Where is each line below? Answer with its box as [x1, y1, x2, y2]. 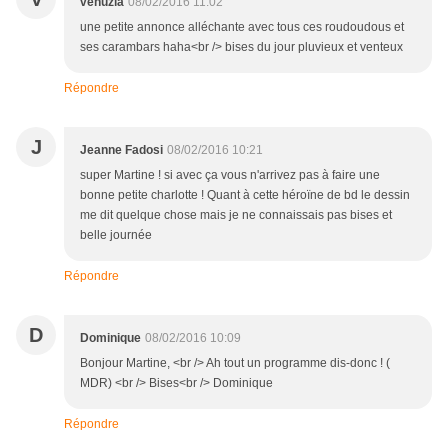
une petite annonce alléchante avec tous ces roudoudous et [80, 20, 404, 35]
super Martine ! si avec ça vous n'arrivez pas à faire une [80, 168, 380, 183]
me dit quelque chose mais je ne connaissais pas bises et [80, 208, 392, 223]
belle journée [80, 228, 152, 243]
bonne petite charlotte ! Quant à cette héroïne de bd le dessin [80, 188, 410, 203]
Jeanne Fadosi [80, 143, 163, 158]
